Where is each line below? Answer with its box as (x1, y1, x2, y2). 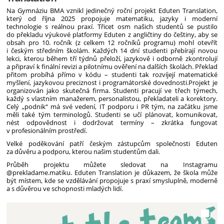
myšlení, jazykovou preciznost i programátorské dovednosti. (6, 77, 189, 87)
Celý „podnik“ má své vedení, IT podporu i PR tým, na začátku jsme (6, 101, 217, 111)
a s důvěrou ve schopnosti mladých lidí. (6, 183, 123, 193)
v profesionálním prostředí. (6, 125, 89, 135)
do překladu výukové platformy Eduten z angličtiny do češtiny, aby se (6, 29, 217, 39)
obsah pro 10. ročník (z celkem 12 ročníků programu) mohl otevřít (6, 37, 217, 47)
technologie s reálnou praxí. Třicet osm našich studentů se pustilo (6, 21, 217, 31)
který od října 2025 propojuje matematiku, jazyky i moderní (6, 13, 217, 23)
